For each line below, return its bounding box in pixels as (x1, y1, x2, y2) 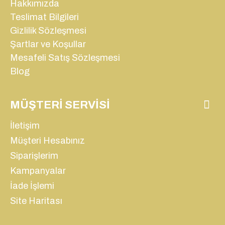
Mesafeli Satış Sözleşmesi (10, 53, 120, 63)
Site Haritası (10, 196, 62, 206)
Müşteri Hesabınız (10, 136, 85, 146)
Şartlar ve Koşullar (10, 39, 86, 49)
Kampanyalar (10, 166, 66, 176)
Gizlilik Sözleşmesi (10, 26, 86, 36)
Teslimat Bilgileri (10, 12, 79, 22)
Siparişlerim (10, 151, 58, 161)
